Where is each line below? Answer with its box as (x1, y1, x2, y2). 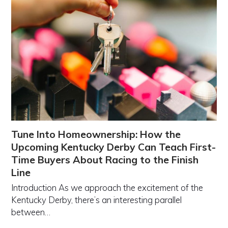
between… (11, 207, 51, 218)
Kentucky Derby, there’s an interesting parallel (11, 194, 182, 206)
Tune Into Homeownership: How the (11, 128, 181, 141)
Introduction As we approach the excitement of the (11, 182, 204, 193)
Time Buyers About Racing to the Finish (11, 154, 199, 166)
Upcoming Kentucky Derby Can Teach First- (11, 141, 216, 154)
